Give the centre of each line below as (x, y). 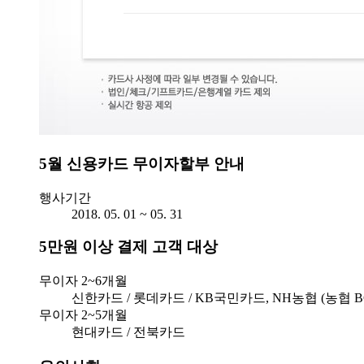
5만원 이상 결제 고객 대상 (128, 247)
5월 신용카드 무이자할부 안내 (142, 163)
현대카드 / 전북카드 (128, 331)
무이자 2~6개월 (83, 280)
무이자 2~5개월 (83, 314)
